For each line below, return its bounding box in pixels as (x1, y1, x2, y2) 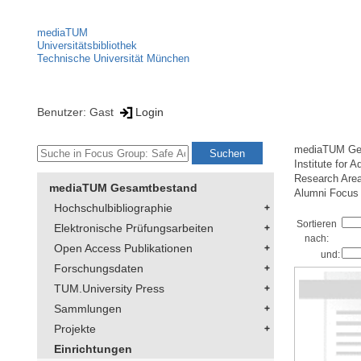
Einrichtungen (54, 342, 132, 356)
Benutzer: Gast (37, 105, 117, 118)
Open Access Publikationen (54, 242, 193, 255)
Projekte (54, 322, 96, 336)
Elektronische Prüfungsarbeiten (54, 222, 214, 235)
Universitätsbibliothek (37, 39, 137, 52)
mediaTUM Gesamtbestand (49, 181, 197, 195)
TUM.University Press (54, 282, 164, 296)
